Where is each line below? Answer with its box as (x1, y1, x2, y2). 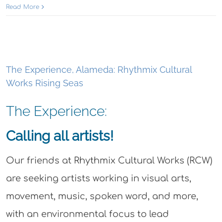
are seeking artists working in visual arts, (5, 173, 191, 183)
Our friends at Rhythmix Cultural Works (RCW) (5, 155, 213, 166)
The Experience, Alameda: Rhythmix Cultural (6, 64, 192, 75)
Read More (6, 3, 39, 10)
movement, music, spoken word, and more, (5, 191, 198, 201)
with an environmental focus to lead (5, 209, 169, 219)
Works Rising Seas (6, 77, 83, 88)
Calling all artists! (5, 127, 113, 144)
